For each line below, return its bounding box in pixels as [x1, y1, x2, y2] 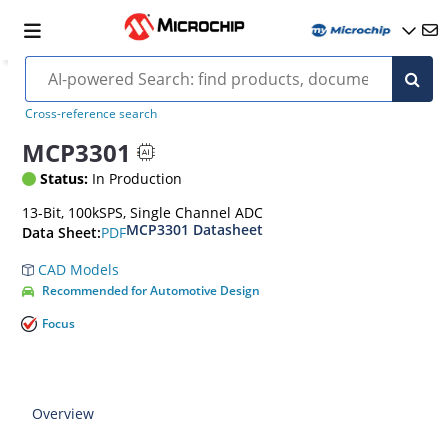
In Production [88, 169, 183, 188]
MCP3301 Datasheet [126, 220, 264, 239]
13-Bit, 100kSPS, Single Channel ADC [22, 203, 264, 222]
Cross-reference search [24, 105, 157, 122]
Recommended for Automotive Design [42, 282, 261, 299]
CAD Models [34, 260, 120, 279]
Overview [32, 404, 95, 423]
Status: [40, 169, 89, 188]
